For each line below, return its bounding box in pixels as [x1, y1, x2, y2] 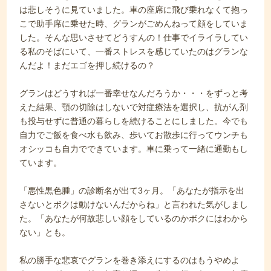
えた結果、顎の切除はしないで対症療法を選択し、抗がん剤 [19, 102, 249, 112]
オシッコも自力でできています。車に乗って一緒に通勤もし [19, 144, 249, 154]
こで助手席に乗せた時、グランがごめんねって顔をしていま [19, 19, 249, 28]
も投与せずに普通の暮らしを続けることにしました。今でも [19, 116, 249, 126]
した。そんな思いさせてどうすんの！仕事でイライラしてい [19, 33, 249, 42]
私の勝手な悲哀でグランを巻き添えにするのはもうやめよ [19, 255, 240, 265]
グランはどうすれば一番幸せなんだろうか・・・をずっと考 [19, 88, 249, 98]
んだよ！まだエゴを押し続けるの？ [19, 60, 155, 70]
